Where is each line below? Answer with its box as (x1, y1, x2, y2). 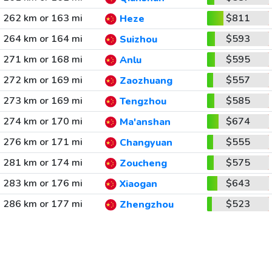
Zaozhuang (119, 74, 172, 88)
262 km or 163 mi (2, 12, 83, 25)
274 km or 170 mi (2, 115, 83, 128)
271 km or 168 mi (2, 53, 83, 66)
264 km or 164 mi (2, 32, 83, 46)
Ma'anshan (119, 115, 171, 129)
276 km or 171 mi (2, 135, 83, 149)
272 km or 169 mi (2, 73, 83, 87)
